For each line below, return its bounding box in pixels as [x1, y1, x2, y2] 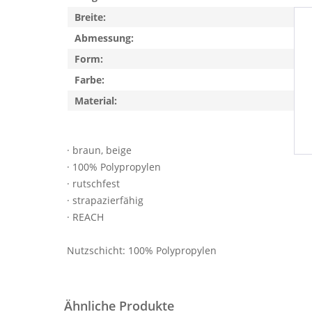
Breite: [75, 10, 106, 24]
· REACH [67, 210, 104, 224]
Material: [75, 94, 117, 107]
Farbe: [75, 73, 104, 86]
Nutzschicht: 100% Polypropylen [67, 244, 217, 257]
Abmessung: [75, 31, 134, 45]
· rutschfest [67, 177, 120, 190]
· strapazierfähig [67, 194, 143, 207]
